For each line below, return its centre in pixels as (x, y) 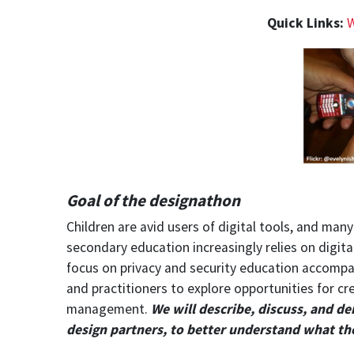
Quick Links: (307, 23)
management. (109, 309)
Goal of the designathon (153, 200)
